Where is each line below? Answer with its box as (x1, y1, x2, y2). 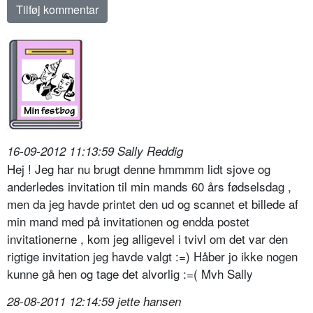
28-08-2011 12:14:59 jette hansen (7, 293, 181, 310)
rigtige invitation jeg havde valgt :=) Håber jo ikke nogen (7, 247, 298, 265)
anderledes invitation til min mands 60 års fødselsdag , (7, 177, 291, 196)
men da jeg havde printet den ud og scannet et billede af (7, 195, 298, 213)
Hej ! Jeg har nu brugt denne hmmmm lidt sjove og (7, 160, 270, 178)
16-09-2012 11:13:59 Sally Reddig (7, 143, 183, 160)
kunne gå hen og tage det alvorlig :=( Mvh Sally (7, 265, 253, 283)
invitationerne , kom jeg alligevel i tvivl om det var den (7, 230, 288, 248)
